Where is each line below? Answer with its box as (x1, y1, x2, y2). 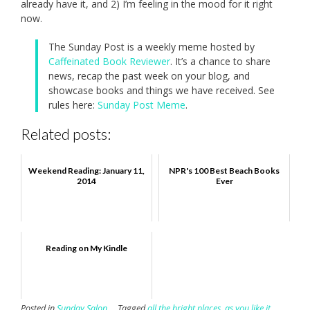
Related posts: (21, 125, 111, 144)
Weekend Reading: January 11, (28, 165, 145, 176)
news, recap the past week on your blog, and (48, 69, 250, 83)
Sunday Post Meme (98, 98, 185, 112)
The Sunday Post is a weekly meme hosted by (48, 40, 255, 54)
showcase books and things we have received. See (48, 84, 275, 98)
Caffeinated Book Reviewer (48, 55, 170, 69)
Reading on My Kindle (46, 242, 127, 253)
